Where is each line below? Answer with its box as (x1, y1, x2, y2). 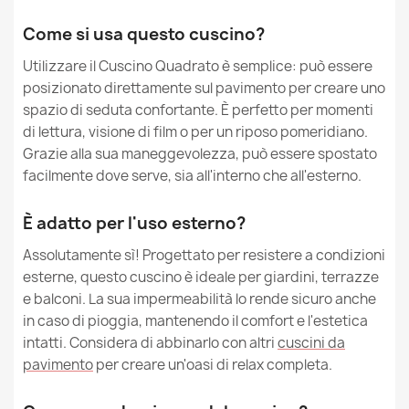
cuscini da (278, 333, 345, 352)
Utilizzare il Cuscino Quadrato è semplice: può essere (23, 57, 372, 76)
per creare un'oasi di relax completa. (93, 355, 332, 374)
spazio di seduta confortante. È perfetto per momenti (23, 100, 373, 120)
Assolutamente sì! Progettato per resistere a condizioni (23, 246, 385, 265)
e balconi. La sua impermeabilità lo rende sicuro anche (23, 289, 376, 309)
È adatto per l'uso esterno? (23, 212, 246, 235)
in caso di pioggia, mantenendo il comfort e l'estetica (23, 311, 368, 330)
